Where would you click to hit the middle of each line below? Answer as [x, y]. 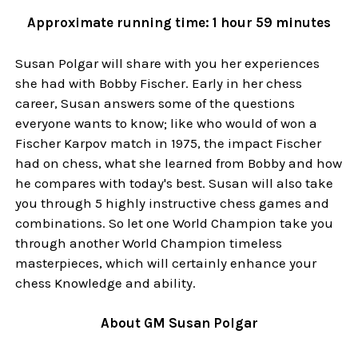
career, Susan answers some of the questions [155, 103]
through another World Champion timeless [149, 243]
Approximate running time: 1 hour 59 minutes [179, 23]
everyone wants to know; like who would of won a [167, 123]
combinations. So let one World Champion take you [175, 223]
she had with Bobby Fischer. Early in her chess [159, 83]
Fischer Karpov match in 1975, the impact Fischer [169, 143]
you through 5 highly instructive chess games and [173, 203]
